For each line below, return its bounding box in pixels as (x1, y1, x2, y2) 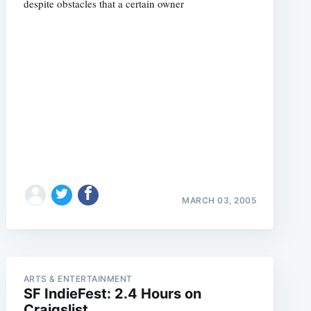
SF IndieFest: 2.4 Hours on (23, 285, 201, 302)
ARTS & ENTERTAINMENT (23, 273, 133, 284)
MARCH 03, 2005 (182, 194, 257, 205)
